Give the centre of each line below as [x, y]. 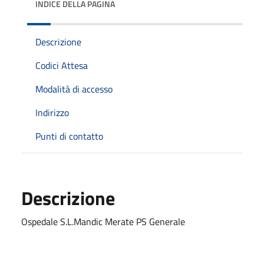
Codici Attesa [62, 65]
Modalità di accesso [74, 89]
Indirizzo [52, 112]
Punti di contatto [69, 136]
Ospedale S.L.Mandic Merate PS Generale [103, 221]
